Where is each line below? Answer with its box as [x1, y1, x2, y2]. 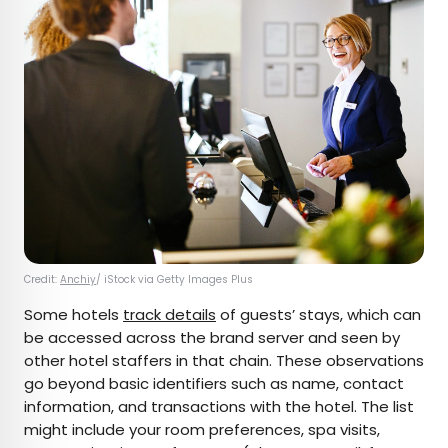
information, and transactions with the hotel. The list [24, 396, 414, 418]
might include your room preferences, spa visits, [24, 419, 380, 441]
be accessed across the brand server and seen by [24, 327, 400, 349]
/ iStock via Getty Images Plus [96, 272, 256, 288]
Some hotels [24, 304, 123, 326]
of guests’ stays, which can [216, 304, 421, 326]
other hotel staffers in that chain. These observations [24, 350, 424, 372]
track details [123, 304, 216, 326]
